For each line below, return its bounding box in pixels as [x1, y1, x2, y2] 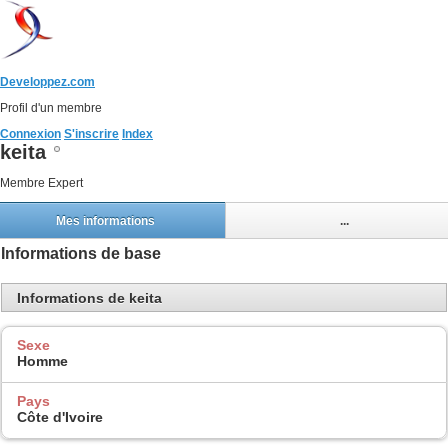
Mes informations [55, 213, 155, 228]
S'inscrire [64, 127, 119, 141]
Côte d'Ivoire [17, 408, 103, 425]
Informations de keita [17, 289, 162, 306]
